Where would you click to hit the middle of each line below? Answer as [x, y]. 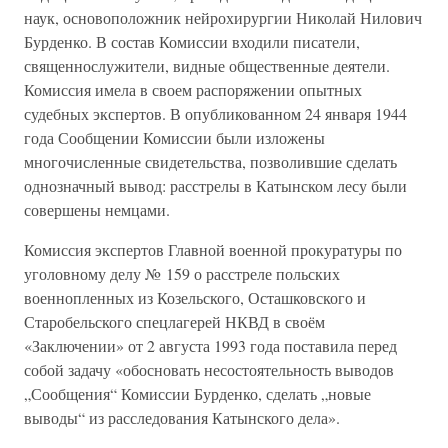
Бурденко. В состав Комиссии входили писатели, [192, 41]
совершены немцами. [97, 209]
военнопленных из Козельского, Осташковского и [195, 297]
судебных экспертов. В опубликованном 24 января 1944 [215, 113]
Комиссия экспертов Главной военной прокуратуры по [213, 249]
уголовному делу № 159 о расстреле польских [182, 273]
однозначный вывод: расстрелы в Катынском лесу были [215, 185]
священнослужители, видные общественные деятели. [207, 65]
